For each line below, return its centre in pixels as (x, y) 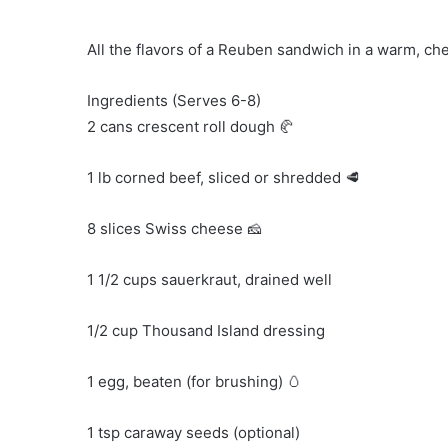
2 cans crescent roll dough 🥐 (190, 127)
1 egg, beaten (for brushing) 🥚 (194, 382)
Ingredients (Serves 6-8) (174, 101)
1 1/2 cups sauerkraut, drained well (209, 280)
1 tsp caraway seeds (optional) (193, 433)
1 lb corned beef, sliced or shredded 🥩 (223, 178)
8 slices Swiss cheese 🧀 (174, 229)
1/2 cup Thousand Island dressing (206, 331)
